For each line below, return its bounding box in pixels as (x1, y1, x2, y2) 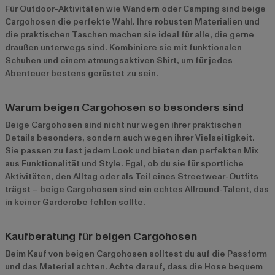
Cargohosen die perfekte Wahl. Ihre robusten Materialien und (5, 16, 260, 28)
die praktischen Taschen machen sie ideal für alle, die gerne (5, 29, 254, 41)
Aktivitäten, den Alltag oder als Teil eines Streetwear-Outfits (5, 171, 258, 183)
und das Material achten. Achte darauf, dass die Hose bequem (5, 261, 263, 273)
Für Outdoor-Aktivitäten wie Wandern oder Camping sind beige (5, 3, 266, 15)
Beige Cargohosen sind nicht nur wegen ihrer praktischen (5, 119, 242, 131)
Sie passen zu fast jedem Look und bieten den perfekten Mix (5, 145, 258, 157)
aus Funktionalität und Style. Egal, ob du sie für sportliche (5, 158, 244, 170)
